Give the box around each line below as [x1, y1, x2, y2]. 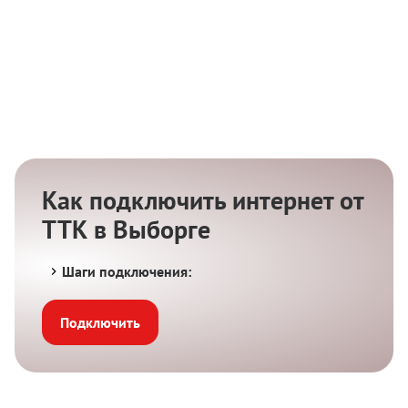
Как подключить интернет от [42, 182, 363, 217]
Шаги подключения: [62, 262, 192, 281]
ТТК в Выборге [42, 211, 210, 246]
